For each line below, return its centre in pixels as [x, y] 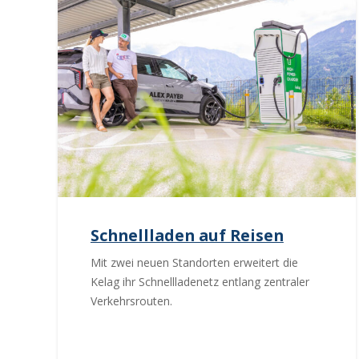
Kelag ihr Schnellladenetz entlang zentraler [200, 282]
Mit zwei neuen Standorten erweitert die [194, 263]
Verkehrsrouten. [131, 301]
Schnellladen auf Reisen [187, 235]
